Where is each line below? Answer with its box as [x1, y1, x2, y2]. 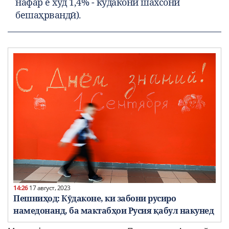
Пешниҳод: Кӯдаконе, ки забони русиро [13, 193, 176, 204]
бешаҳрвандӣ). [15, 8, 81, 21]
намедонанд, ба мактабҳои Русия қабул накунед [13, 205, 214, 217]
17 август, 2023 [28, 184, 71, 193]
